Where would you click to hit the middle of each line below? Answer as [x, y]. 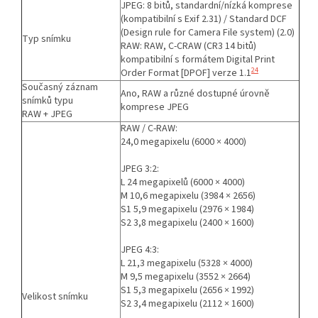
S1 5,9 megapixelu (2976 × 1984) [187, 209]
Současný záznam [60, 87]
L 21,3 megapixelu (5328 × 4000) [187, 263]
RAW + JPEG [47, 114]
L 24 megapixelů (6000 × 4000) [183, 182]
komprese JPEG [155, 107]
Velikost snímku [55, 296]
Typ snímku [46, 39]
